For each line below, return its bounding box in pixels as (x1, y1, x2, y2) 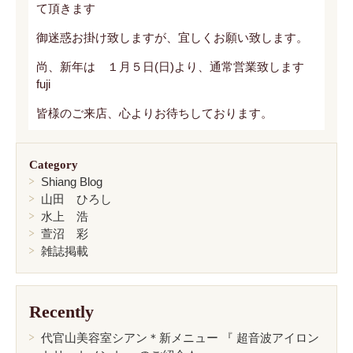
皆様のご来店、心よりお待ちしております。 (35, 106, 273, 121)
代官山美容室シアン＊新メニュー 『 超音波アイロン (41, 331, 319, 345)
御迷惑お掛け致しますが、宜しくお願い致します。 (35, 31, 308, 45)
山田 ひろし (41, 191, 112, 206)
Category (29, 158, 78, 171)
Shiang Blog (41, 174, 102, 188)
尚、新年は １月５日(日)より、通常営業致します (35, 60, 304, 74)
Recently (29, 301, 94, 321)
